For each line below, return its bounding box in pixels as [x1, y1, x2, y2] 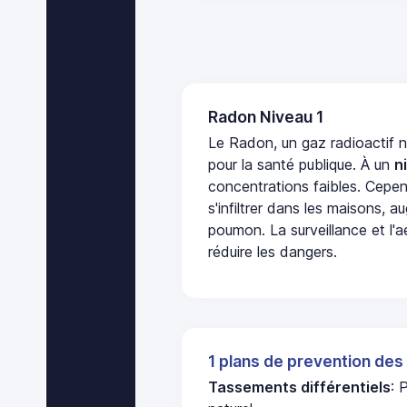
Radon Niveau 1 [208, 106, 324, 126]
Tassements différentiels [208, 378, 392, 397]
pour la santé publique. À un [208, 155, 395, 174]
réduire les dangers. [208, 243, 338, 262]
